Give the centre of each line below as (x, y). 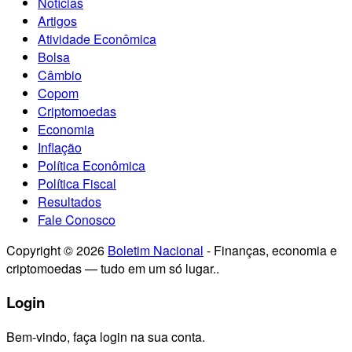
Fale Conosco (77, 219)
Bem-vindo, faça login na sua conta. (106, 337)
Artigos (57, 20)
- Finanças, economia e (270, 250)
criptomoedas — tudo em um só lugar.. (113, 268)
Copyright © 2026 (57, 250)
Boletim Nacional (156, 250)
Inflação (60, 147)
